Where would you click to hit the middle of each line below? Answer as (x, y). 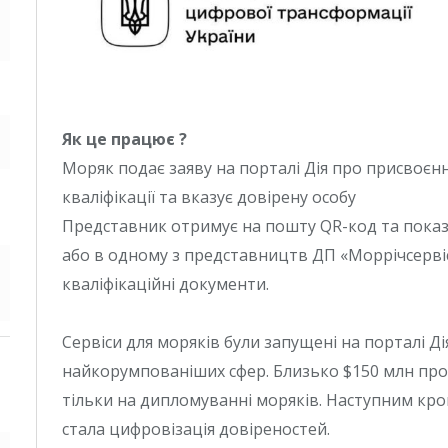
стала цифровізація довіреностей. (196, 429)
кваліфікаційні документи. (165, 283)
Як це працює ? (124, 138)
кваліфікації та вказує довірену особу (209, 196)
